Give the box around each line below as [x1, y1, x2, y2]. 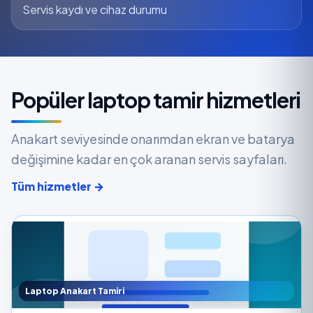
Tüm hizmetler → [11, 178, 104, 194]
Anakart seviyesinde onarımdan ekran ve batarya [11, 130, 295, 147]
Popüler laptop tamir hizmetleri [11, 86, 300, 113]
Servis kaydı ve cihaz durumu [22, 1, 167, 17]
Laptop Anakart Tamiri [25, 285, 124, 296]
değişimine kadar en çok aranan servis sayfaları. [11, 150, 287, 167]
